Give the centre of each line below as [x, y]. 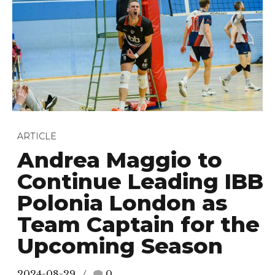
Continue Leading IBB [140, 182]
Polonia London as [122, 203]
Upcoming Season [120, 246]
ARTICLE [37, 136]
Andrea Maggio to [120, 160]
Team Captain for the [138, 225]
